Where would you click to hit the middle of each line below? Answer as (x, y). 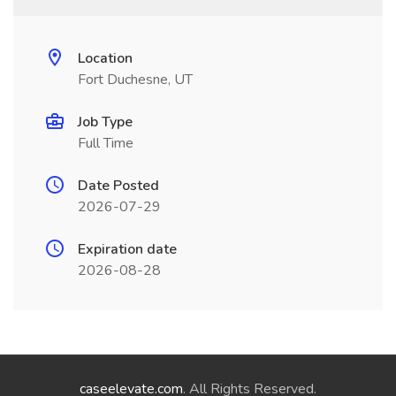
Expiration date (127, 249)
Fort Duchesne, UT (135, 80)
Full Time (106, 143)
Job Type (105, 122)
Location (105, 58)
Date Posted (118, 186)
